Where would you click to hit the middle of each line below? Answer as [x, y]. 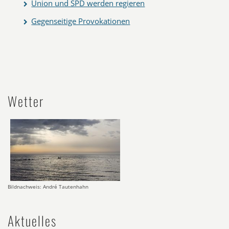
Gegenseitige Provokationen [81, 21]
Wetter [26, 101]
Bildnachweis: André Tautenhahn [48, 187]
